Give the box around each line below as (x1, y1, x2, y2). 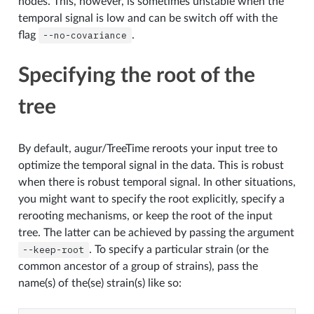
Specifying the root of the (18, 64, 255, 86)
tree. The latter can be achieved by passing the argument (18, 226, 294, 238)
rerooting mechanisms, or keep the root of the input (18, 210, 273, 221)
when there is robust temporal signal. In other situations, (18, 176, 296, 188)
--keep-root (22, 243, 85, 256)
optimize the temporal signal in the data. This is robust (18, 159, 284, 171)
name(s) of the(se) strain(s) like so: (18, 277, 182, 289)
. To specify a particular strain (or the (88, 243, 268, 255)
